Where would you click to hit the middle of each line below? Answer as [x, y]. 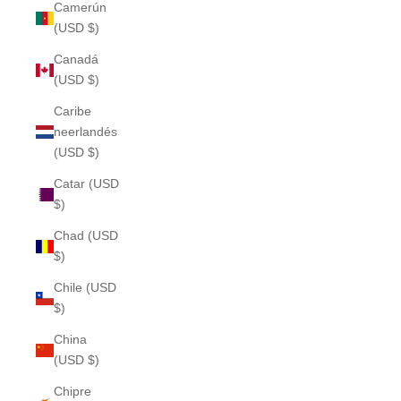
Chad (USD [86, 235]
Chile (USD [85, 287]
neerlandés [85, 132]
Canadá [76, 59]
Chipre [73, 391]
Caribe [73, 111]
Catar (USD [86, 183]
